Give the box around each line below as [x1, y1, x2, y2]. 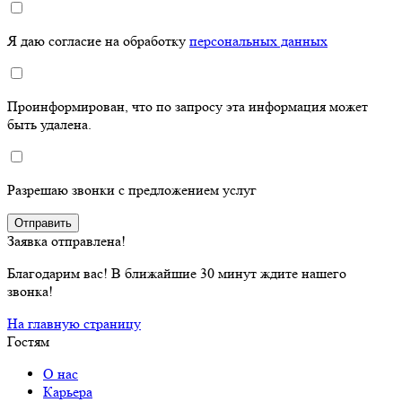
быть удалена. [7, 115, 92, 133]
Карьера [43, 382, 92, 400]
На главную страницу [7, 314, 141, 332]
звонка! [7, 282, 53, 300]
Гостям [7, 332, 49, 350]
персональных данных [189, 31, 328, 49]
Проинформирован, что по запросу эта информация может [7, 97, 368, 115]
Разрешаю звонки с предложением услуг [7, 180, 257, 198]
